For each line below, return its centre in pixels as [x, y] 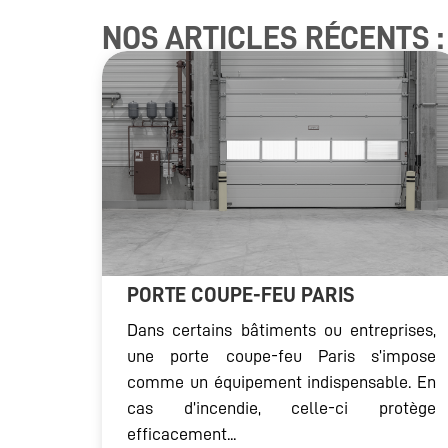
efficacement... [181, 434]
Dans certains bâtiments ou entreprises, [281, 330]
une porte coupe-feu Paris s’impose [281, 356]
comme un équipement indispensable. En [281, 382]
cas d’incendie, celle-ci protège [281, 408]
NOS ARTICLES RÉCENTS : [273, 38]
